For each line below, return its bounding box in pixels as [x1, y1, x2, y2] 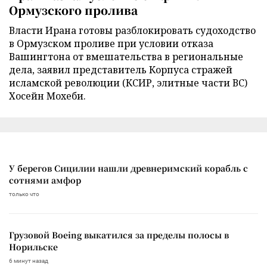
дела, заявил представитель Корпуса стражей [9, 63, 232, 76]
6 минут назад [9, 257, 48, 264]
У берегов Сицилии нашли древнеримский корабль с [9, 162, 248, 174]
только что [9, 190, 39, 197]
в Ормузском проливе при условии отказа [9, 36, 213, 50]
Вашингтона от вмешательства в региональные [9, 49, 243, 63]
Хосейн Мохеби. [9, 89, 86, 103]
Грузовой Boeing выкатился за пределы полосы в [9, 228, 229, 241]
